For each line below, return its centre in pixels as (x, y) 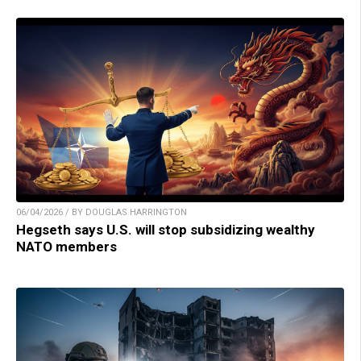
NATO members (66, 247)
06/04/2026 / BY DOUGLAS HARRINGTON (102, 213)
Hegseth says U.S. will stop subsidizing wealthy (166, 230)
